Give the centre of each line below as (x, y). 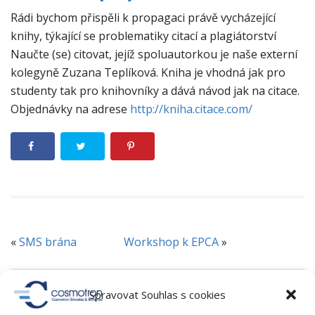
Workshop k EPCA (171, 242)
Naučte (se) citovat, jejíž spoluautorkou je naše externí (154, 54)
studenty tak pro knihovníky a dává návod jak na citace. (155, 91)
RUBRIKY (157, 289)
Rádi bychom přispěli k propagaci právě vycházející (143, 18)
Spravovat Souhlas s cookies (157, 295)
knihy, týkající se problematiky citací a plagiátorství (143, 36)
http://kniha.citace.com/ (191, 109)
